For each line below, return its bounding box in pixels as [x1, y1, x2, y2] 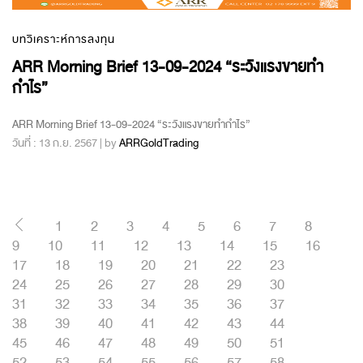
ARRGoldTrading [119, 134, 199, 152]
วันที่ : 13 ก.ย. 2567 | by [12, 134, 119, 152]
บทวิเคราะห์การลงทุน [12, 30, 115, 48]
